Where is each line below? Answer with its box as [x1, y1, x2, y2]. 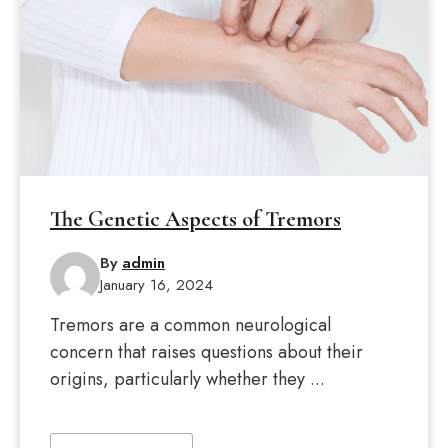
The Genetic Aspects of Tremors [50, 206, 341, 232]
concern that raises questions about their [50, 339, 363, 365]
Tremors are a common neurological [50, 312, 331, 338]
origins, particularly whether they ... [50, 366, 325, 392]
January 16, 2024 [100, 274, 213, 296]
